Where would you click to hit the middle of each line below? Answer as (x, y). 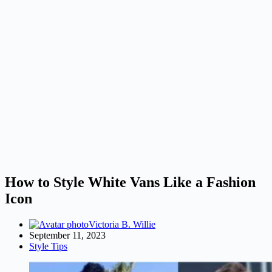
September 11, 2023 (67, 235)
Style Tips (48, 246)
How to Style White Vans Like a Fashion (130, 182)
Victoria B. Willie (122, 224)
